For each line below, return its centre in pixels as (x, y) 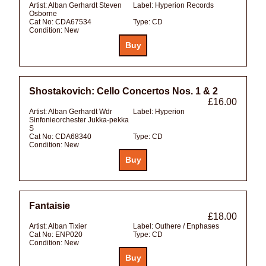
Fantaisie (50, 205)
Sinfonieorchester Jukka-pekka (79, 120)
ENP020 (69, 234)
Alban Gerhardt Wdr (80, 111)
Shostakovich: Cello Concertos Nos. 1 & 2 (123, 91)
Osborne (43, 13)
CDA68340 (73, 136)
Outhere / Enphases (187, 226)
